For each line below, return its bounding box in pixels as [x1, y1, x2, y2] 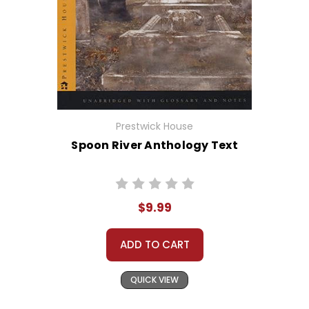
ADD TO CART [119, 237, 190, 252]
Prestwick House [116, 119, 193, 134]
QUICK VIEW [130, 274, 179, 286]
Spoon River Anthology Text [71, 137, 238, 154]
